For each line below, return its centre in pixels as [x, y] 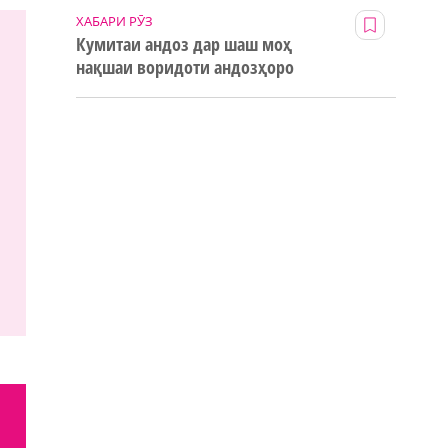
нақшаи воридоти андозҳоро [185, 67]
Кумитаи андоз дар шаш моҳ [184, 44]
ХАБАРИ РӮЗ [114, 21]
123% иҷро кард [135, 90]
